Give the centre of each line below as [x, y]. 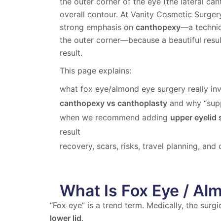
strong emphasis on [98, 27]
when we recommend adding [115, 117]
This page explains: [96, 70]
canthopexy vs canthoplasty [114, 103]
